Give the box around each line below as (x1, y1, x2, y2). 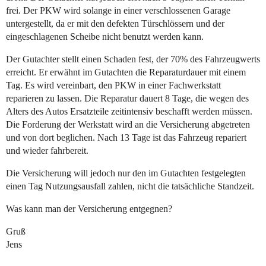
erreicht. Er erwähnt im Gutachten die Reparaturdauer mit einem (6, 67, 246, 78)
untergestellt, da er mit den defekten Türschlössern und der (6, 18, 224, 29)
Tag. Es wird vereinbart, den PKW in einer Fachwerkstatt (6, 80, 221, 91)
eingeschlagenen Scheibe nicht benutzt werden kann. (6, 31, 204, 42)
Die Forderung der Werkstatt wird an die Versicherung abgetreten (6, 119, 250, 130)
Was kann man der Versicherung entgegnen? (6, 204, 172, 214)
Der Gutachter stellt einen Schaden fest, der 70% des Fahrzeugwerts (6, 54, 260, 65)
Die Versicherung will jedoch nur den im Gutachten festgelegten (6, 168, 246, 179)
